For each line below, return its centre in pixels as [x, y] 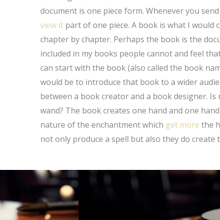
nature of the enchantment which [103, 125]
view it [52, 25]
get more [183, 125]
